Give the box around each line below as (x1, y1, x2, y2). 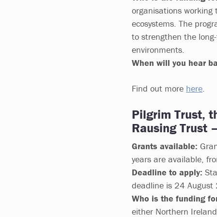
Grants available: (132, 140, 198, 152)
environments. (132, 44, 185, 55)
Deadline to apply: (132, 167, 202, 178)
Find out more (132, 83, 186, 94)
